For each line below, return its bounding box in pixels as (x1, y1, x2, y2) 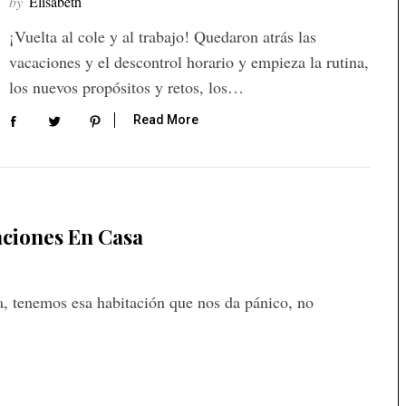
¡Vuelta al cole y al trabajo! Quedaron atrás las (9, 25, 316, 47)
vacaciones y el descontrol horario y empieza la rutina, (9, 51, 369, 72)
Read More (133, 112, 198, 128)
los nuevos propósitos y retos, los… (9, 76, 244, 98)
